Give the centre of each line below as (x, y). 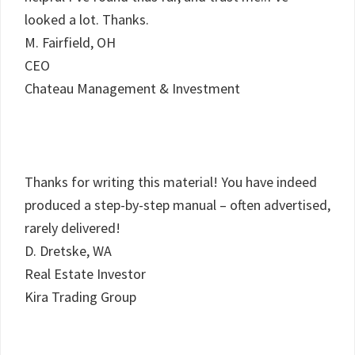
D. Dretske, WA (68, 251)
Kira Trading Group (80, 297)
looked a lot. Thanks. (87, 19)
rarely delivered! (73, 228)
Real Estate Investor (85, 274)
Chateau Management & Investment (132, 88)
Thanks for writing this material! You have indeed (171, 182)
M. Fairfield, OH (70, 42)
